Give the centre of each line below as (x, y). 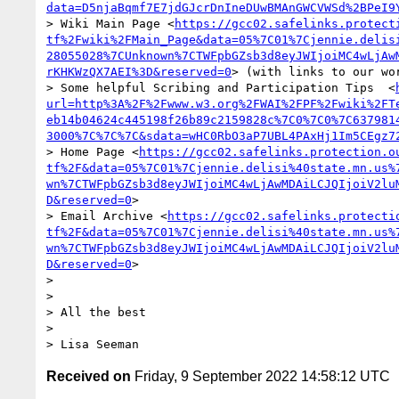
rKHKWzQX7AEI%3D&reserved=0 (139, 71)
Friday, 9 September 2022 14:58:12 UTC (261, 376)
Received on (89, 376)
